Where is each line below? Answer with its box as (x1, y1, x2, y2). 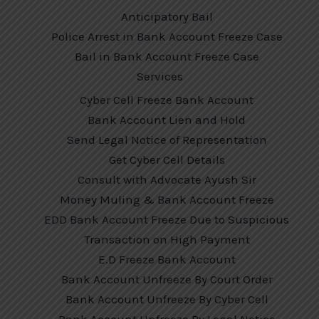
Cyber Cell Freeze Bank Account (80, 92, 253, 107)
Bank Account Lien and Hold (88, 112, 246, 127)
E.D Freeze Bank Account (98, 251, 236, 266)
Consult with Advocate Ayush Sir (77, 172, 256, 187)
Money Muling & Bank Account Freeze (59, 192, 274, 206)
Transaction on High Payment (83, 231, 250, 246)
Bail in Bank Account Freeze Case (74, 49, 259, 64)
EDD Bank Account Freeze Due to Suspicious (44, 211, 289, 226)
